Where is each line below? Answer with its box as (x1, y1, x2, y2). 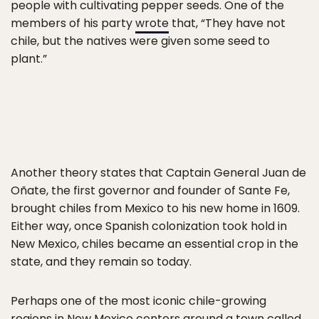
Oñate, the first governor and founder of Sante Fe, (11, 182, 290, 199)
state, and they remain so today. (11, 253, 192, 270)
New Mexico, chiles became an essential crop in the (11, 236, 298, 252)
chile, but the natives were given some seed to (11, 33, 270, 49)
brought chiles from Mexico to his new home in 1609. (11, 200, 300, 216)
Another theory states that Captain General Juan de (11, 164, 306, 181)
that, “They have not (169, 15, 286, 31)
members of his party (11, 15, 135, 31)
